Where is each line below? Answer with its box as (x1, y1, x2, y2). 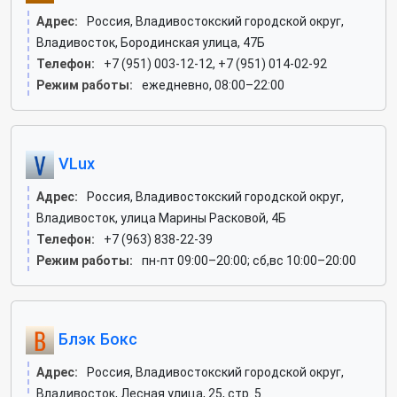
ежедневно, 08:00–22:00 (142, 78, 284, 92)
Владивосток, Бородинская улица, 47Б (36, 35, 265, 50)
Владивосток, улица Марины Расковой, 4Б (36, 211, 286, 225)
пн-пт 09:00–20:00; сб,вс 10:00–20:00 (142, 253, 356, 268)
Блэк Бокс (54, 329, 137, 348)
